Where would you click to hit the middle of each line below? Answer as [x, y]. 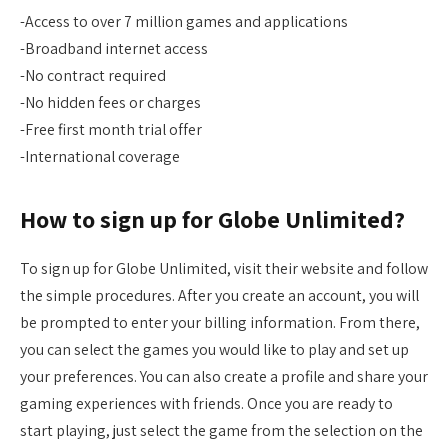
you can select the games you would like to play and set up [214, 349]
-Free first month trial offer [111, 129]
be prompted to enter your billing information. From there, [220, 322]
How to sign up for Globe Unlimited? [212, 219]
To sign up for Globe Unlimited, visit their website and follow [224, 268]
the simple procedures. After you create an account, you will [219, 295]
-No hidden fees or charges [110, 102]
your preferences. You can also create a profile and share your [224, 376]
